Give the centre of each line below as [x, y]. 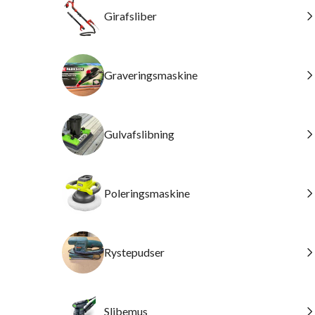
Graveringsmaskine [151, 75]
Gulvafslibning [139, 134]
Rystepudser [134, 252]
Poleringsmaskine [147, 193]
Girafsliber [130, 16]
